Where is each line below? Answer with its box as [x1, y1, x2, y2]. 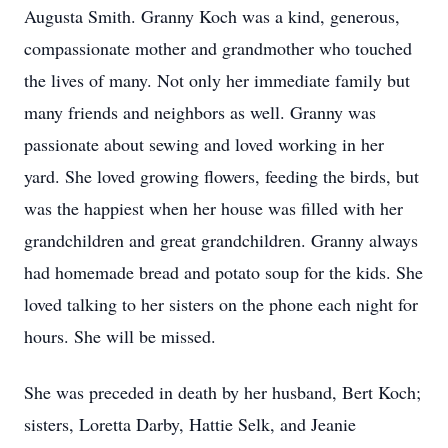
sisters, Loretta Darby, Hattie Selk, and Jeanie [24, 412, 356, 436]
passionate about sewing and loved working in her [24, 132, 384, 156]
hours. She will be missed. [24, 324, 216, 348]
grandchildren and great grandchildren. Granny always [24, 228, 418, 252]
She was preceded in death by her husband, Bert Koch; [24, 380, 421, 404]
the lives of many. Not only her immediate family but [24, 68, 410, 92]
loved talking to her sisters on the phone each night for [24, 292, 418, 316]
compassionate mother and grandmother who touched [24, 36, 412, 60]
